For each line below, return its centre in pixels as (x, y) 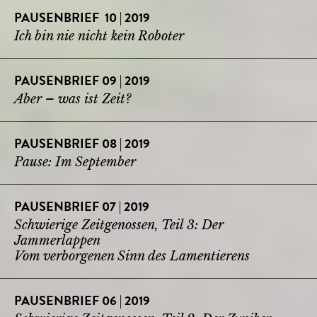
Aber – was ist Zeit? (73, 99)
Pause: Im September (75, 162)
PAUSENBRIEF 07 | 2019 (82, 208)
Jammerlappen (57, 240)
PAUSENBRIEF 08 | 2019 (82, 145)
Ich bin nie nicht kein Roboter (99, 36)
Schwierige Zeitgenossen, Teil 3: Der (119, 225)
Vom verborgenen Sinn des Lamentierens (132, 256)
